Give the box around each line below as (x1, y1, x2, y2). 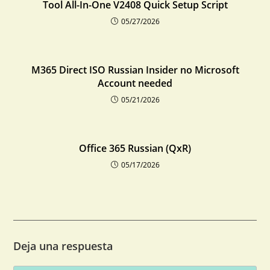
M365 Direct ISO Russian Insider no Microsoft (31, 63, 239, 77)
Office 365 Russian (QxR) (79, 142, 191, 155)
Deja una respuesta (13, 239, 113, 253)
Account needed (98, 77, 172, 90)
